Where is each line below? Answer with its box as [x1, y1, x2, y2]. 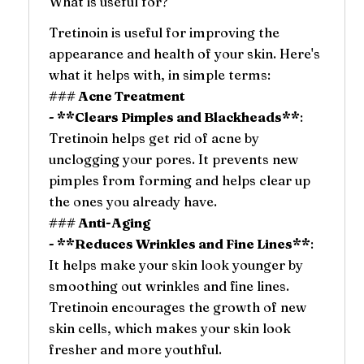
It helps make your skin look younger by [48, 256, 303, 273]
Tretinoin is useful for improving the [48, 24, 279, 41]
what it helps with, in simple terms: [48, 66, 271, 83]
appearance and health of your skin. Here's [48, 45, 320, 62]
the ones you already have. [48, 193, 217, 210]
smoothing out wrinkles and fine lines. [48, 277, 289, 294]
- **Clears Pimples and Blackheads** [48, 108, 300, 125]
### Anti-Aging [48, 214, 150, 231]
